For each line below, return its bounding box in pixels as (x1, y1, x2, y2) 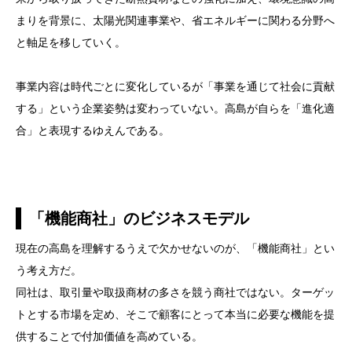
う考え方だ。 (16, 264, 82, 277)
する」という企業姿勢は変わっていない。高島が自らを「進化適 (16, 102, 335, 115)
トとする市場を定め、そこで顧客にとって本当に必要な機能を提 (16, 308, 335, 321)
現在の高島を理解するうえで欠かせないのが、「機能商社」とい (16, 242, 335, 255)
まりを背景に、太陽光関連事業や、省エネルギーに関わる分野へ (16, 14, 335, 27)
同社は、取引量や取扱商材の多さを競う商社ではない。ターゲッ (16, 286, 335, 299)
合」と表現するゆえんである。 (16, 124, 170, 137)
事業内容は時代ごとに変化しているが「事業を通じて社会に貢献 (16, 80, 335, 93)
